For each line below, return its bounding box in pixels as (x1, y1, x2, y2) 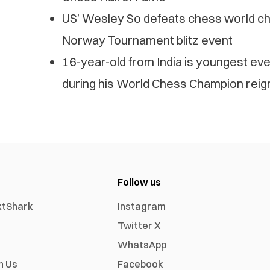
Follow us (118, 176, 162, 189)
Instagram (118, 200, 166, 213)
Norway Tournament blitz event (61, 33, 233, 48)
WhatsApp (118, 239, 167, 251)
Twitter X (118, 219, 161, 232)
